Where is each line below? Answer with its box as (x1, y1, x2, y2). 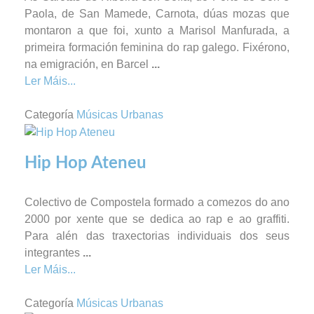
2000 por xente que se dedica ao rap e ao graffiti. (25, 212, 289, 225)
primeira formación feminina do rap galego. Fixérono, (25, 41, 289, 54)
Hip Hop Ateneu (25, 154, 146, 172)
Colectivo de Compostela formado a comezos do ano (25, 196, 289, 208)
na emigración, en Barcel (25, 58, 151, 71)
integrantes (25, 246, 83, 259)
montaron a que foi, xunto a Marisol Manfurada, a (25, 25, 289, 37)
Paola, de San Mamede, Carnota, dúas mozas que (25, 8, 289, 20)
